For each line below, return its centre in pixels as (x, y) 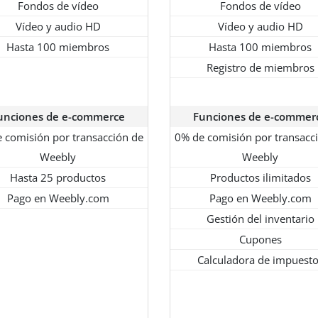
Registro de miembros (260, 68)
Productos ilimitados (260, 178)
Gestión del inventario (260, 219)
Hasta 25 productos (58, 178)
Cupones (260, 240)
